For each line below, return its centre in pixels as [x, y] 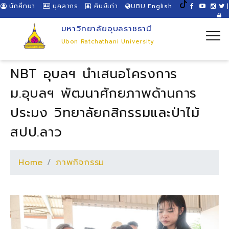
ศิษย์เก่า [105, 6]
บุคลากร [64, 6]
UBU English [152, 6]
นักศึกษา [21, 6]
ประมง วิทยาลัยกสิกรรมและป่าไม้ [105, 113]
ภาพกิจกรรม [80, 163]
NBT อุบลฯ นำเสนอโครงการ [94, 74]
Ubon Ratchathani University [108, 42]
